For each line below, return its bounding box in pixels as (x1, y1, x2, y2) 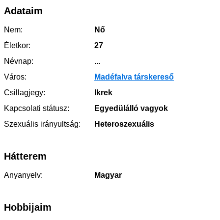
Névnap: (4, 57, 33, 65)
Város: (4, 73, 27, 81)
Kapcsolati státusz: (4, 104, 69, 112)
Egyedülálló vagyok (92, 104, 168, 112)
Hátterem (4, 151, 47, 162)
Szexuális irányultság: (4, 120, 81, 128)
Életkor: (4, 41, 30, 50)
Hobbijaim (4, 202, 52, 213)
